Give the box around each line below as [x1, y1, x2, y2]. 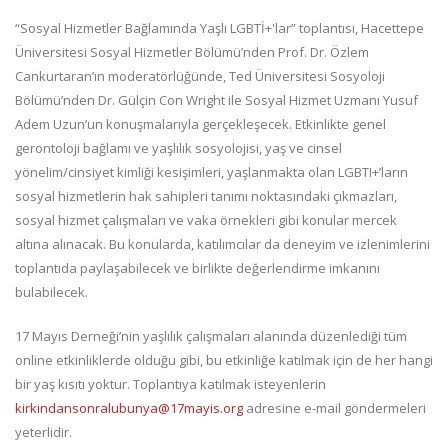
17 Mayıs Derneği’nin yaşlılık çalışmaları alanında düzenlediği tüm [15, 326, 407, 345]
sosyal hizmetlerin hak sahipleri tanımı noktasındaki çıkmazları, [15, 186, 397, 205]
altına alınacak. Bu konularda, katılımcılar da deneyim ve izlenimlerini [15, 234, 430, 253]
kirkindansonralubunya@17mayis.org [15, 398, 243, 417]
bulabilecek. [15, 282, 88, 301]
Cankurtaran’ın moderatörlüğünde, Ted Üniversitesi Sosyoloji [15, 66, 385, 85]
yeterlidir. [15, 422, 72, 441]
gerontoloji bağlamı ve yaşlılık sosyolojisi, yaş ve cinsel [15, 138, 342, 157]
